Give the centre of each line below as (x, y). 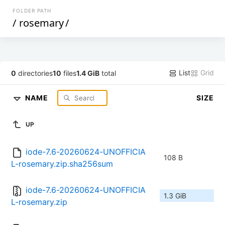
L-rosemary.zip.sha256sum (62, 164)
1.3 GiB (175, 196)
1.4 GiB (88, 73)
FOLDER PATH (32, 11)
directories (35, 73)
